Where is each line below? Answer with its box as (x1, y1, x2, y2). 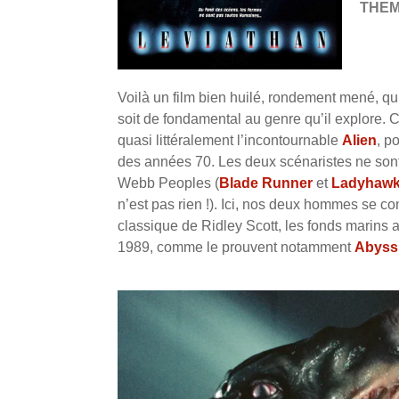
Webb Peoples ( (118, 175, 219, 191)
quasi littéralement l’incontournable (118, 133, 342, 149)
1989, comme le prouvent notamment (118, 240, 354, 256)
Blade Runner (219, 175, 313, 191)
